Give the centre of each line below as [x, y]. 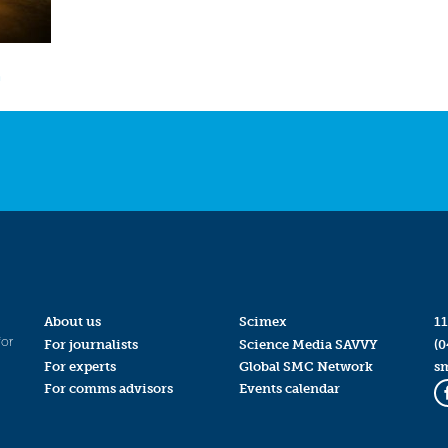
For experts [79, 366]
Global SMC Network [305, 366]
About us [72, 322]
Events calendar [289, 388]
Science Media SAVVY [308, 344]
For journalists [90, 344]
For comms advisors [108, 388]
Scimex [262, 322]
